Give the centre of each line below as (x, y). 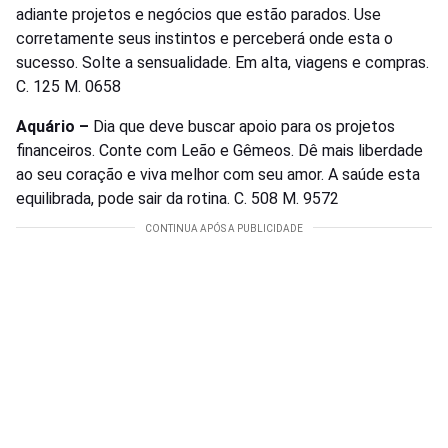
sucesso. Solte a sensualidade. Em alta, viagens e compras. (222, 63)
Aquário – (54, 127)
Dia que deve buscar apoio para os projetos (244, 127)
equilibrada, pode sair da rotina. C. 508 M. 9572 (177, 199)
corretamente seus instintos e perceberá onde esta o (204, 39)
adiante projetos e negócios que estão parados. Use (198, 15)
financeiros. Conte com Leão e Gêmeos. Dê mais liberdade (219, 151)
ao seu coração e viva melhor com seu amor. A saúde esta (218, 175)
